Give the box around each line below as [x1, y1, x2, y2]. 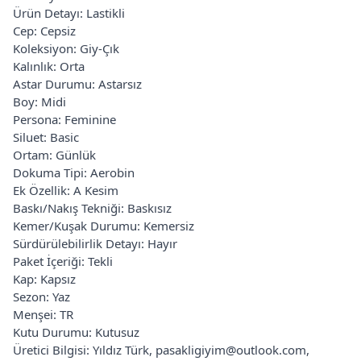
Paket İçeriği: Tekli [13, 252, 113, 269]
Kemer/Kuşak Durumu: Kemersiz [13, 217, 194, 234]
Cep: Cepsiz [13, 22, 76, 39]
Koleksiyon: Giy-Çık [13, 39, 119, 56]
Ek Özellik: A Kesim [13, 181, 118, 198]
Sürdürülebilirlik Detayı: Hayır [13, 234, 177, 251]
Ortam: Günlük [13, 146, 96, 163]
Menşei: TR [13, 305, 73, 322]
